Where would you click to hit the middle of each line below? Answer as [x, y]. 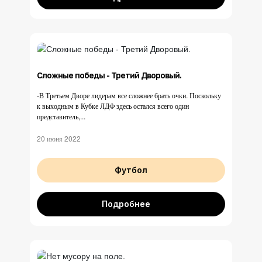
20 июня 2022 [59, 138]
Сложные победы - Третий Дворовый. [109, 75]
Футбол [131, 170]
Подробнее [126, 204]
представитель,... [61, 116]
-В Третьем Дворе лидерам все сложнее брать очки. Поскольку [129, 95]
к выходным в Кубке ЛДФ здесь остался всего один [113, 105]
